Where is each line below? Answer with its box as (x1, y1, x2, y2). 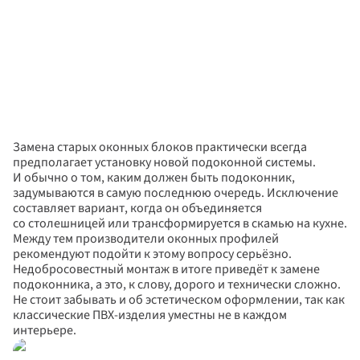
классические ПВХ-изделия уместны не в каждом (13, 306, 287, 324)
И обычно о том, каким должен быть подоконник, (13, 169, 295, 186)
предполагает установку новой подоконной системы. (13, 153, 316, 171)
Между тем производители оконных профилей (13, 230, 279, 247)
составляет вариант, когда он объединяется (13, 199, 262, 217)
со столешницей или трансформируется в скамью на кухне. (13, 215, 347, 232)
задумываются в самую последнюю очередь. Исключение (13, 184, 338, 202)
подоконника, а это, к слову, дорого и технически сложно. (13, 276, 341, 293)
